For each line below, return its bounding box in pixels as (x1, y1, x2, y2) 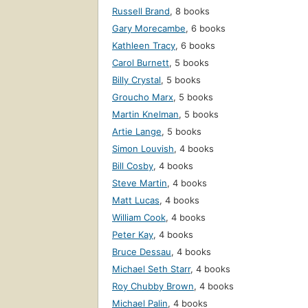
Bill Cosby (112, 160, 153, 172)
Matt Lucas (112, 195, 159, 206)
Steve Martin (112, 177, 167, 189)
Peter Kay (112, 229, 153, 241)
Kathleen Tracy (112, 40, 175, 52)
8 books (175, 5, 210, 17)
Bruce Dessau (112, 246, 171, 258)
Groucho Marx (112, 91, 173, 103)
